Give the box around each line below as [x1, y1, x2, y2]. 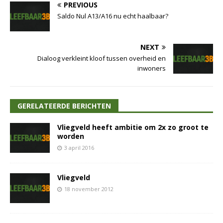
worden [57, 131, 84, 141]
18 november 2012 [64, 185, 113, 193]
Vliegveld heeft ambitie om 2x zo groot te [57, 122, 209, 132]
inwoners [137, 64, 166, 73]
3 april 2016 [64, 144, 94, 152]
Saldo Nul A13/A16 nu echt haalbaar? [57, 11, 168, 21]
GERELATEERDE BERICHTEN [17, 101, 111, 111]
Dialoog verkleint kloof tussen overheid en [37, 54, 166, 63]
